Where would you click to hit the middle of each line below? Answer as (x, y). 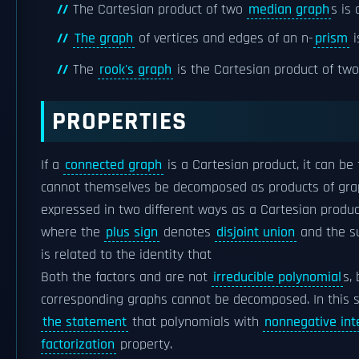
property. (144, 344)
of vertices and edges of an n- (224, 39)
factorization (78, 344)
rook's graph (135, 69)
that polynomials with (196, 322)
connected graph (113, 165)
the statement (85, 322)
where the (73, 232)
